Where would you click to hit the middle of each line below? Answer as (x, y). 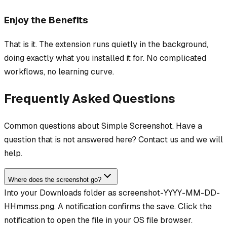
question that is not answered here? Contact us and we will (113, 139)
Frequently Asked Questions (90, 99)
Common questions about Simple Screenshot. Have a (103, 126)
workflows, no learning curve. (59, 72)
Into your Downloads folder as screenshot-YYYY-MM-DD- (112, 193)
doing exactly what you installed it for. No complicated (105, 58)
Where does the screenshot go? (55, 179)
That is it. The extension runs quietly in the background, (106, 45)
